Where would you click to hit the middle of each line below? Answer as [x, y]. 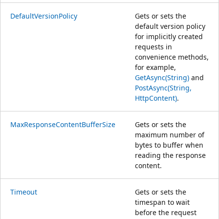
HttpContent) [156, 98]
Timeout [24, 192]
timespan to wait [162, 202]
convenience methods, [172, 57]
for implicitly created [169, 36]
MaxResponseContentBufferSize [63, 124]
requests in [153, 46]
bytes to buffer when [169, 145]
